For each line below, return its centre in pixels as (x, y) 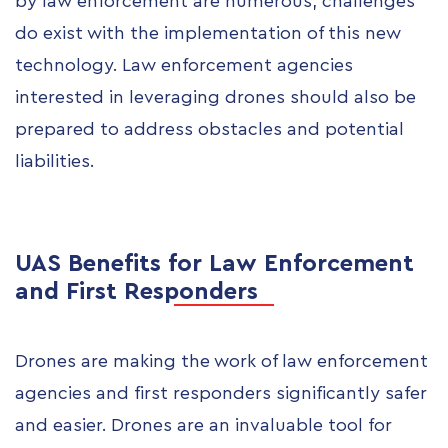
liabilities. (54, 161)
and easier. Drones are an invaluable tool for (203, 425)
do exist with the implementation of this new (208, 33)
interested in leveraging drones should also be (215, 97)
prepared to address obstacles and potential (209, 129)
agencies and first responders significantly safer (221, 393)
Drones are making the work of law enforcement (221, 361)
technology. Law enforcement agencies (184, 65)
